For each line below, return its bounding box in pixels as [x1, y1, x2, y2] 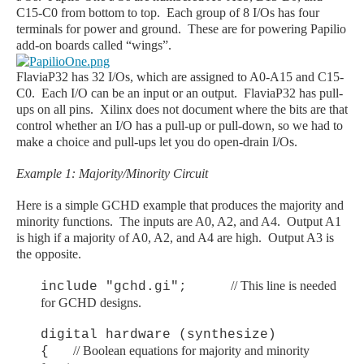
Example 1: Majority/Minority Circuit [16, 166, 208, 180]
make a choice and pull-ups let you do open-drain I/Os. [16, 134, 297, 149]
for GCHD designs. [41, 295, 141, 310]
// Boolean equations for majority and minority [73, 343, 310, 357]
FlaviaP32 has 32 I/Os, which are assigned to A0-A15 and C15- [16, 69, 344, 84]
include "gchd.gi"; [41, 279, 195, 294]
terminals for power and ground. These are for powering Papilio [16, 21, 346, 36]
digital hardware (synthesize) [41, 327, 276, 342]
